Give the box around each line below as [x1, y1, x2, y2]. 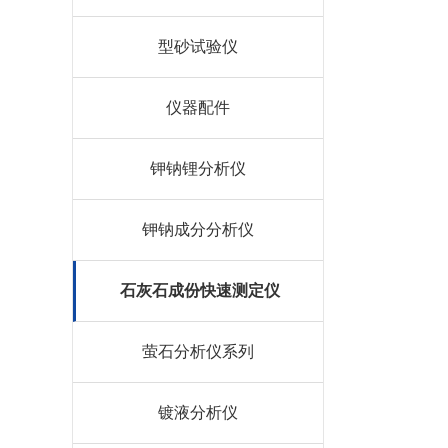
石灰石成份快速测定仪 [119, 282, 280, 299]
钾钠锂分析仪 [150, 160, 246, 177]
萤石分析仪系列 [142, 343, 254, 360]
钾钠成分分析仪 [142, 221, 254, 238]
